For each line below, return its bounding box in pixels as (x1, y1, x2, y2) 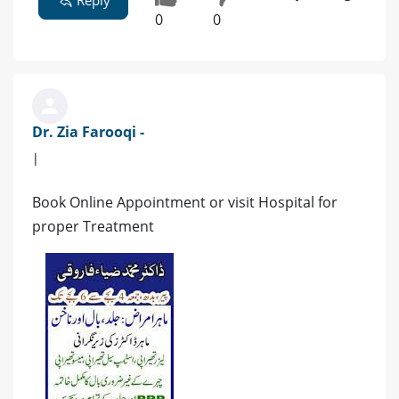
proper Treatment (32, 216, 154, 236)
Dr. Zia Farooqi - (32, 121, 144, 142)
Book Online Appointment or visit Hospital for (32, 191, 338, 212)
